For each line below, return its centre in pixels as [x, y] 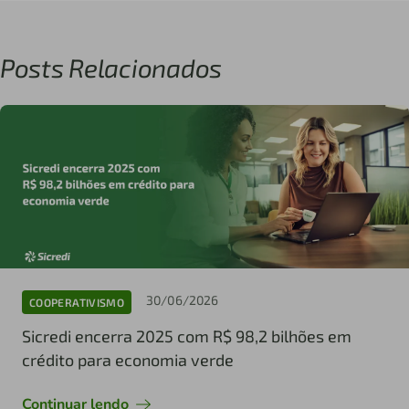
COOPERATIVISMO [77, 302]
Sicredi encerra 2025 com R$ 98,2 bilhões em [187, 336]
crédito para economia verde [128, 360]
